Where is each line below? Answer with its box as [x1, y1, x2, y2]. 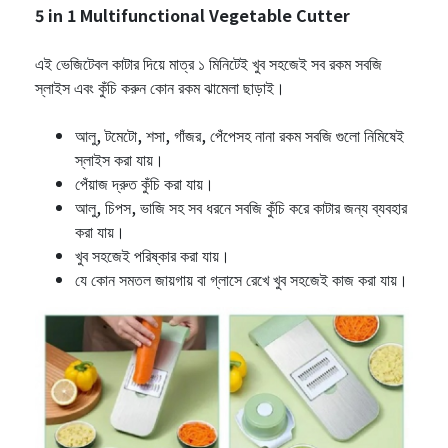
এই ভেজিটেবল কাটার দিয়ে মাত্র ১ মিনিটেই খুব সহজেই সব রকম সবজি [35, 50, 382, 75]
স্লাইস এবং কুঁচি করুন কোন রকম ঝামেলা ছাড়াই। [35, 74, 285, 99]
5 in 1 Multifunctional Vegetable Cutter [35, 2, 350, 27]
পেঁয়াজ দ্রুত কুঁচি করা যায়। [75, 170, 214, 195]
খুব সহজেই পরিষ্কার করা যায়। [75, 242, 230, 267]
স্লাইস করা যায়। [75, 146, 164, 171]
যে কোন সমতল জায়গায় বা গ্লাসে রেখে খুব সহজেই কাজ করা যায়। [75, 266, 408, 291]
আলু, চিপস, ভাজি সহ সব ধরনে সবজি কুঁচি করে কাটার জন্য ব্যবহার [75, 194, 407, 219]
